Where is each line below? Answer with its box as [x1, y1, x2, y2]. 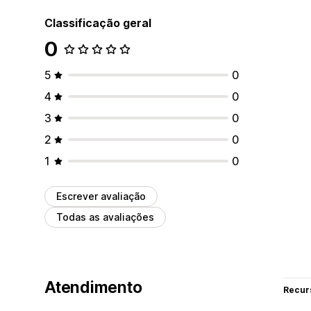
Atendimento [44, 277, 142, 297]
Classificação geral [44, 15, 151, 30]
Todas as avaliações [56, 210, 154, 223]
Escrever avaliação [56, 190, 146, 202]
